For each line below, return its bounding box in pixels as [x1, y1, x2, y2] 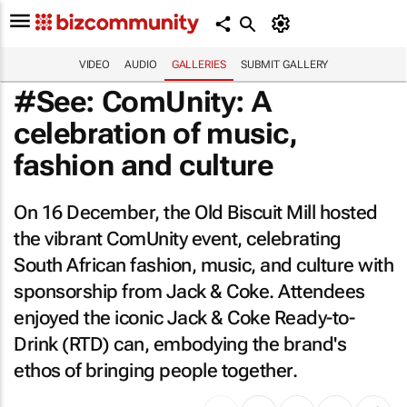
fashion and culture [14, 148, 273, 183]
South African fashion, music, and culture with [14, 254, 393, 276]
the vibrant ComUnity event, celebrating [14, 228, 342, 250]
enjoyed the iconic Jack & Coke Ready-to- [14, 307, 354, 329]
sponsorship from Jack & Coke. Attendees [14, 281, 365, 303]
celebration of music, [14, 116, 298, 151]
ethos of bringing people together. [14, 360, 297, 382]
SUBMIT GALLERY [240, 58, 329, 71]
